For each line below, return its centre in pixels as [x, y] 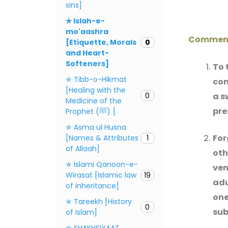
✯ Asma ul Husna [96, 127]
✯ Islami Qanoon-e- [102, 164]
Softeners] [87, 63]
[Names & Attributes [102, 138]
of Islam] [81, 212]
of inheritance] [92, 186]
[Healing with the [96, 90]
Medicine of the [94, 101]
